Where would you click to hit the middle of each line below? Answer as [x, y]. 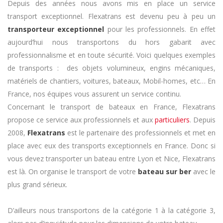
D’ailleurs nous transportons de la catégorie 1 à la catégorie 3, [111, 211]
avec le [203, 172]
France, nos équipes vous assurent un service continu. [94, 94]
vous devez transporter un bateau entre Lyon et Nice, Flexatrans [111, 159]
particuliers [172, 120]
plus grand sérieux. [37, 185]
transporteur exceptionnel [57, 29]
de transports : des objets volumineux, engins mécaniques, [111, 68]
